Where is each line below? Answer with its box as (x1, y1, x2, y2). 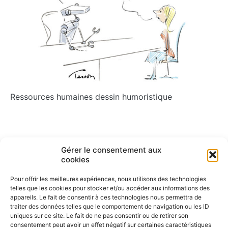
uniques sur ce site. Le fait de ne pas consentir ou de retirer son (10, 212, 188, 219)
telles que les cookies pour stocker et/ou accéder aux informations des (10, 184, 210, 192)
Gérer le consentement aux (61, 145, 161, 155)
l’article (10, 181, 47, 204)
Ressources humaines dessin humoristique (10, 91, 172, 102)
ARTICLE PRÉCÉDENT (26, 147, 93, 155)
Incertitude (182, 160, 218, 169)
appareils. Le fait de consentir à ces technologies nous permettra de (10, 193, 202, 201)
